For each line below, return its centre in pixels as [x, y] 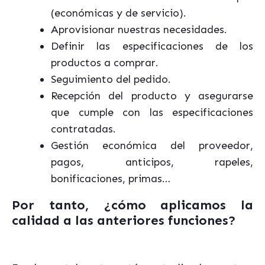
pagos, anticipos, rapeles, [152, 162]
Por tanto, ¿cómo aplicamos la [132, 205]
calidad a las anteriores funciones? [124, 220]
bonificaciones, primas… [111, 179]
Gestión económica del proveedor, [152, 146]
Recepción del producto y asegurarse [152, 96]
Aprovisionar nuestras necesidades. [139, 30]
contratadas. [83, 129]
